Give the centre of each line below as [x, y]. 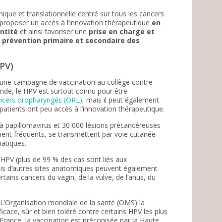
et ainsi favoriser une [54, 31]
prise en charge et [122, 31]
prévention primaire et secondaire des [71, 40]
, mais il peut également [121, 100]
